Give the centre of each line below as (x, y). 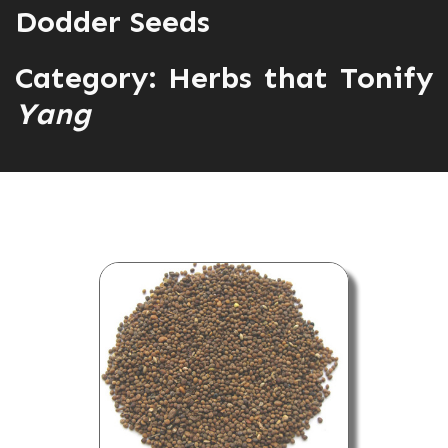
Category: (85, 78)
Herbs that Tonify (294, 78)
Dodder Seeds (112, 22)
